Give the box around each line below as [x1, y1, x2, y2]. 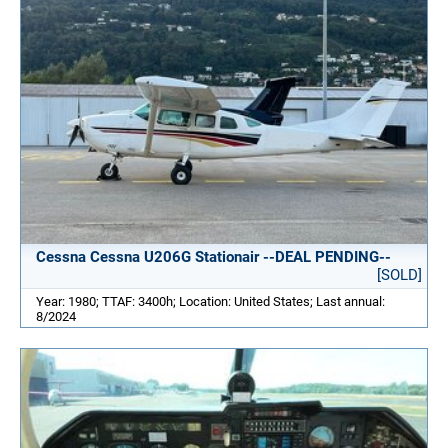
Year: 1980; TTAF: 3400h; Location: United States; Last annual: [36, 294, 385, 310]
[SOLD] [377, 266, 422, 285]
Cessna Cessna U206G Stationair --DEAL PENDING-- [36, 248, 391, 267]
